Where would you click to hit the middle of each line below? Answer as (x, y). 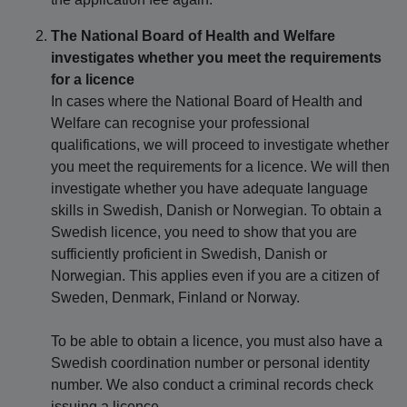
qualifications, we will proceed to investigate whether (220, 145)
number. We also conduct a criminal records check (212, 385)
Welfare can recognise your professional (180, 123)
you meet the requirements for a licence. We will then (220, 167)
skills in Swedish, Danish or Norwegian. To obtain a (216, 210)
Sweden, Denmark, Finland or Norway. (175, 298)
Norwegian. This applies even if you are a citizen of (215, 276)
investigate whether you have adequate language (209, 189)
